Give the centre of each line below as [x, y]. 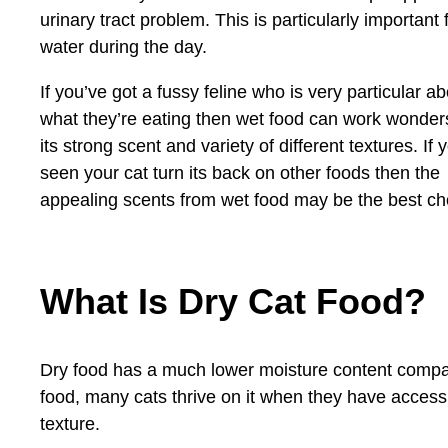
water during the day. [123, 47]
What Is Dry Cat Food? [233, 302]
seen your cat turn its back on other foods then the [240, 173]
